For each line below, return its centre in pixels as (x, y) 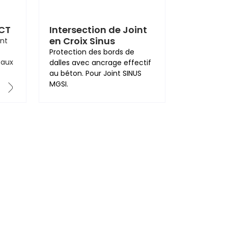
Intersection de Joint (98, 30)
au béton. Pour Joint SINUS (95, 73)
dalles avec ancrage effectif (100, 63)
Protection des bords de (92, 52)
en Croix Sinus (82, 41)
